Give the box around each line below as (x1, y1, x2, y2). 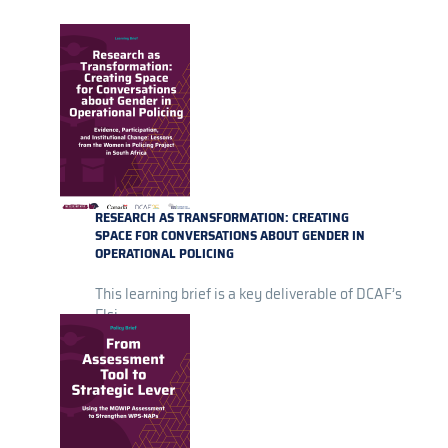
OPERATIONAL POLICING (95, 244, 234, 264)
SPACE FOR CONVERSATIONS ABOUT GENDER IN (95, 226, 365, 246)
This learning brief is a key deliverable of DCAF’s (95, 283, 402, 306)
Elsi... (95, 304, 127, 327)
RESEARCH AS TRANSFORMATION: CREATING (95, 208, 349, 228)
